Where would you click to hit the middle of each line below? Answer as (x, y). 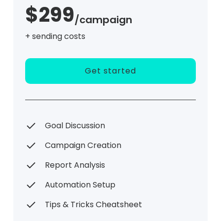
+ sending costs (55, 37)
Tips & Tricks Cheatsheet (93, 205)
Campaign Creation (83, 146)
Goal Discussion (75, 126)
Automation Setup (80, 185)
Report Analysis (75, 165)
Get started (110, 71)
